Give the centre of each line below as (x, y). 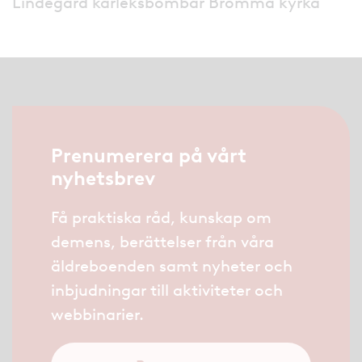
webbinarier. (97, 315)
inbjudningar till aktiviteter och (167, 290)
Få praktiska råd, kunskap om (161, 218)
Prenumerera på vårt (149, 156)
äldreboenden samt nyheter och (172, 266)
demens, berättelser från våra (162, 242)
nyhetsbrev (103, 179)
